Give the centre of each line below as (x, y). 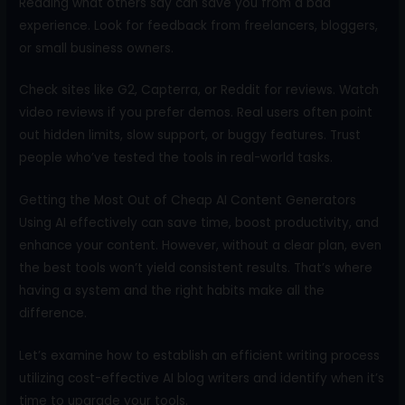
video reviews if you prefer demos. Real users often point (196, 113)
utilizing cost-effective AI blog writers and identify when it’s (202, 379)
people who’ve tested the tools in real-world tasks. (176, 158)
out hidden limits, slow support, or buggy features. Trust (190, 136)
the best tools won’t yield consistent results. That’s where (196, 268)
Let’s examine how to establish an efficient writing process (200, 356)
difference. (53, 314)
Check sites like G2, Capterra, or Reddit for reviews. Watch (199, 90)
